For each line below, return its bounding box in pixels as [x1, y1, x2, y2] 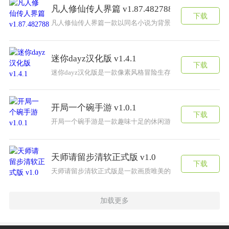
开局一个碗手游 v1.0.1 [51, 103, 137, 113]
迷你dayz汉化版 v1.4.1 [51, 53, 137, 63]
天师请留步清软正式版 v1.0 [51, 152, 156, 162]
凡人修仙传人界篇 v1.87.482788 [51, 4, 173, 14]
